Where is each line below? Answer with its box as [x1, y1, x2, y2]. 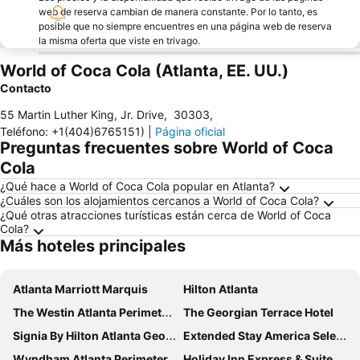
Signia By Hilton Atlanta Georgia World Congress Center [13, 329, 166, 342]
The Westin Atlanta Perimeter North [13, 305, 162, 319]
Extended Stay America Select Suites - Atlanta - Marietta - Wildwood [183, 329, 336, 342]
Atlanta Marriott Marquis [13, 282, 148, 296]
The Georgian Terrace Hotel [183, 305, 333, 319]
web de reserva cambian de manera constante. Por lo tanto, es [39, 6, 317, 18]
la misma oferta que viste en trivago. [39, 35, 200, 47]
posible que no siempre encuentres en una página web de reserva [39, 20, 332, 32]
